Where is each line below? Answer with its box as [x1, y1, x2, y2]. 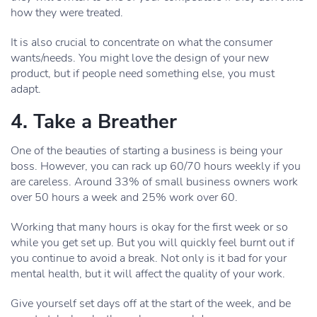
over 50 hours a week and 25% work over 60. [11, 190, 238, 205]
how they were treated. [11, 5, 123, 21]
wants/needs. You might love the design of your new [11, 50, 269, 66]
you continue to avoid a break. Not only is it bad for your [11, 250, 287, 266]
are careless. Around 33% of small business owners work [11, 174, 298, 190]
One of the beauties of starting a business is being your [11, 143, 282, 158]
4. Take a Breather [11, 108, 177, 135]
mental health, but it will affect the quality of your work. [11, 266, 285, 282]
